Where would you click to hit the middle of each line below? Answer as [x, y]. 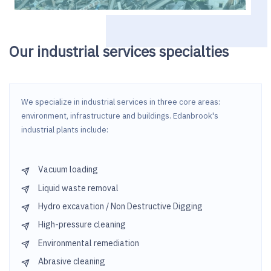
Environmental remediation [88, 243]
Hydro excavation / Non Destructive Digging [120, 207]
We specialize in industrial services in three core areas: [120, 102]
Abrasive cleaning [71, 262]
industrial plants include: [64, 130]
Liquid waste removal [78, 188]
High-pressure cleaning [82, 225]
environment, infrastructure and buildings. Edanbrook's [119, 116]
